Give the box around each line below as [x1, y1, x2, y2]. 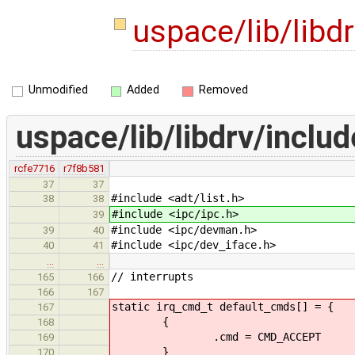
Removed [198, 83, 248, 97]
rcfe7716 [13, 162, 55, 174]
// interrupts [111, 269, 193, 283]
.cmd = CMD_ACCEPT [112, 330, 321, 343]
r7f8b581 [63, 162, 105, 174]
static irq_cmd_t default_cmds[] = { [112, 300, 334, 313]
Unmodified [28, 83, 88, 97]
